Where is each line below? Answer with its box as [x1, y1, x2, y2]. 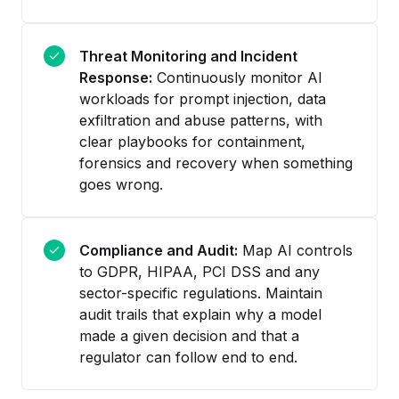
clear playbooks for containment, [79, 132, 305, 151]
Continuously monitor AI [152, 68, 322, 86]
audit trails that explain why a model [79, 305, 322, 323]
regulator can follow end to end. [79, 347, 297, 366]
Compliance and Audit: [79, 240, 238, 259]
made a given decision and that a [79, 326, 299, 345]
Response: [79, 68, 152, 86]
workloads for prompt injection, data [79, 89, 326, 108]
